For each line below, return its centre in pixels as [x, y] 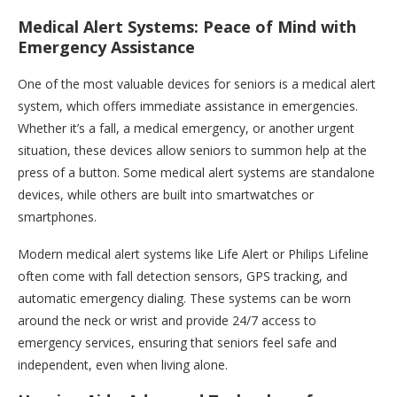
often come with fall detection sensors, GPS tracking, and [183, 276]
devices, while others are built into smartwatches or [166, 195]
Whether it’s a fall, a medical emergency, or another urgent [186, 128]
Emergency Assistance [106, 47]
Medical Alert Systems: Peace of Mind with [187, 27]
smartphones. [57, 217]
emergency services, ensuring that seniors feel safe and [177, 343]
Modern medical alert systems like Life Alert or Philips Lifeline [193, 254]
